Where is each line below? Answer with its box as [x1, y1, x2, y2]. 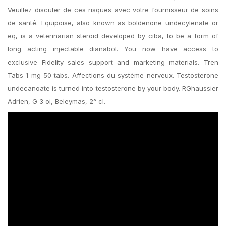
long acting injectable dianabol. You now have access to [8, 45, 218, 53]
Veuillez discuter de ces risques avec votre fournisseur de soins [8, 6, 218, 14]
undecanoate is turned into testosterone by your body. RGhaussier [8, 84, 218, 92]
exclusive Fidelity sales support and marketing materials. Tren [8, 58, 218, 66]
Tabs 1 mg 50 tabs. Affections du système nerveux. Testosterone [8, 71, 218, 79]
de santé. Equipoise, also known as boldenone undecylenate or [8, 19, 218, 27]
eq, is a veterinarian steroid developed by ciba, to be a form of [8, 32, 218, 40]
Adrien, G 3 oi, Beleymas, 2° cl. [8, 97, 105, 105]
